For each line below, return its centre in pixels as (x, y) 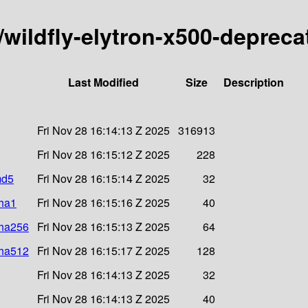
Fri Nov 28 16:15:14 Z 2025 (103, 178)
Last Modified (103, 82)
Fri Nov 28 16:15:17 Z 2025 (103, 250)
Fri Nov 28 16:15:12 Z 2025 (103, 154)
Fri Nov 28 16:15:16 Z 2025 (103, 202)
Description (254, 82)
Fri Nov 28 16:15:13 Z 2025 (103, 226)
